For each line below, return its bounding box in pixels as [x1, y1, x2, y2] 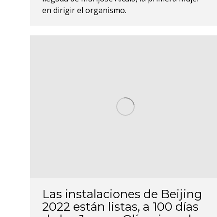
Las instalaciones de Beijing [42, 187, 202, 201]
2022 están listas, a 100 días [42, 200, 199, 214]
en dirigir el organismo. [42, 5, 126, 16]
